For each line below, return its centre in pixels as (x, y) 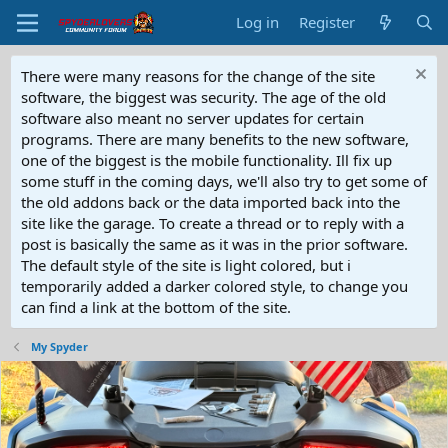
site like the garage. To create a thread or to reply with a (212, 223)
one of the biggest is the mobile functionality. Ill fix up (206, 160)
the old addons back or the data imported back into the (210, 202)
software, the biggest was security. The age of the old (203, 97)
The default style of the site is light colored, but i (186, 265)
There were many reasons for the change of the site (198, 76)
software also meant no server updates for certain (192, 118)
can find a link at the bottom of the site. (156, 307)
